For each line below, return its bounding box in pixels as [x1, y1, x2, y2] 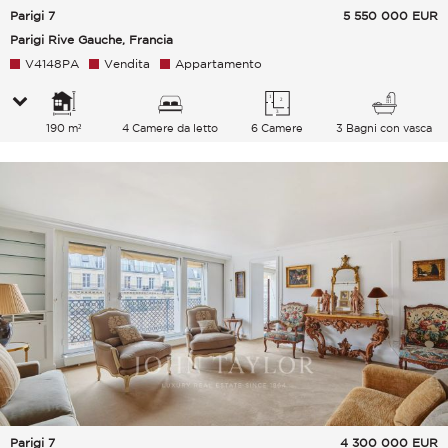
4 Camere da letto [122, 122, 219, 135]
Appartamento [175, 57, 262, 71]
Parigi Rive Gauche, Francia [10, 33, 173, 47]
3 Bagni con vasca [336, 122, 433, 135]
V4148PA [25, 57, 79, 71]
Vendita [104, 57, 150, 71]
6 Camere [251, 122, 304, 135]
